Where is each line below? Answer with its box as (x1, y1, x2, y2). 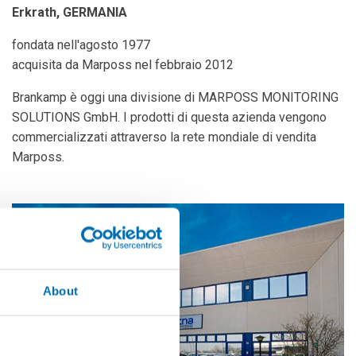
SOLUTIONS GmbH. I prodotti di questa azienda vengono (12, 110, 327, 126)
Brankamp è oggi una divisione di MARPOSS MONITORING (12, 90, 339, 106)
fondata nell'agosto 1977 (12, 37, 150, 53)
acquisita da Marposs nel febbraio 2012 (12, 57, 234, 73)
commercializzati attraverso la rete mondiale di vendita (12, 130, 316, 145)
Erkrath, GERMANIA (12, 5, 127, 21)
